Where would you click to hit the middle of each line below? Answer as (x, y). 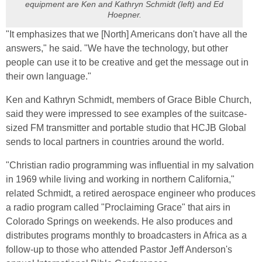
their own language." (49, 76)
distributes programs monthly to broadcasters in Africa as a (126, 235)
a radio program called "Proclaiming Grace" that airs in (118, 207)
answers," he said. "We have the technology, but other (117, 48)
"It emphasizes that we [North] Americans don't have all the (127, 34)
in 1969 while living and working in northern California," (120, 179)
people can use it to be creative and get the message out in (127, 62)
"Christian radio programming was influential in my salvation (130, 165)
